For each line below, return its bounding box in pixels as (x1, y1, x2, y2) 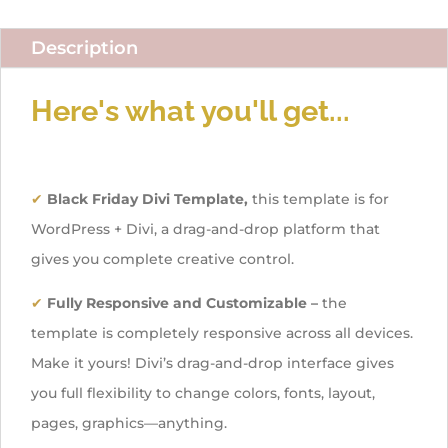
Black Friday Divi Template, (47, 189, 252, 208)
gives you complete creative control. (31, 249, 294, 268)
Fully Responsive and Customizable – (47, 293, 318, 312)
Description (31, 36, 138, 59)
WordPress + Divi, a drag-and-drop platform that (31, 219, 380, 238)
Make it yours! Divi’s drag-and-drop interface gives (31, 353, 394, 372)
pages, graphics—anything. (31, 413, 227, 432)
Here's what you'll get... (31, 93, 350, 128)
